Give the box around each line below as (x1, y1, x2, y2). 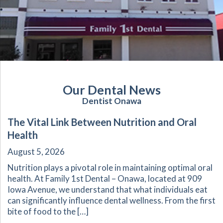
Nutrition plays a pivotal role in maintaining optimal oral (7, 162, 213, 173)
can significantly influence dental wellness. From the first (7, 195, 216, 206)
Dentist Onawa (82, 96, 141, 107)
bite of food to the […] (7, 206, 89, 217)
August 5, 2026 (7, 146, 65, 157)
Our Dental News (62, 82, 161, 98)
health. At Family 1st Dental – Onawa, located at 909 (7, 173, 202, 184)
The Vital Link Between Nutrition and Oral (7, 116, 197, 128)
